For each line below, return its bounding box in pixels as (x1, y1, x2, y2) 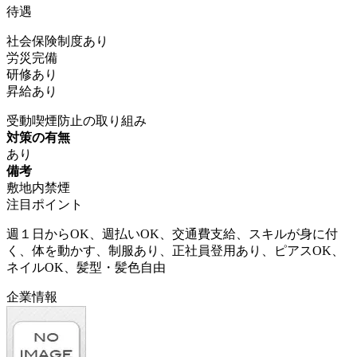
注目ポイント (6, 197, 83, 211)
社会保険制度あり (6, 33, 108, 48)
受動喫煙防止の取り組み (6, 113, 147, 127)
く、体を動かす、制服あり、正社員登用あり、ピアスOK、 (6, 243, 344, 257)
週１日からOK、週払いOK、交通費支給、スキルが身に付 (6, 226, 338, 241)
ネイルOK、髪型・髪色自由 (6, 260, 166, 274)
